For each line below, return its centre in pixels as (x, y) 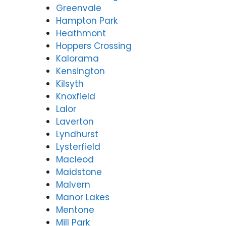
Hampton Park (87, 20)
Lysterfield (78, 147)
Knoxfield (76, 96)
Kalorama (77, 58)
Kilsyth (70, 83)
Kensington (80, 71)
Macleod (75, 159)
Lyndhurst (77, 134)
